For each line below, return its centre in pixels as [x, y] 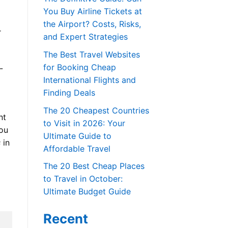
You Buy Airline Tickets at [92, 11]
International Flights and [89, 80]
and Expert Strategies [85, 37]
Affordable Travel [77, 148]
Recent [65, 219]
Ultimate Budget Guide [87, 192]
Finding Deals [69, 93]
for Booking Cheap [79, 67]
